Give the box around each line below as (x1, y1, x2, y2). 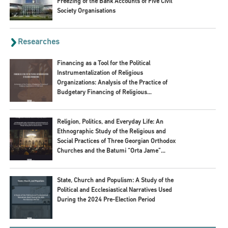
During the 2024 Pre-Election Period (56, 197, 155, 204)
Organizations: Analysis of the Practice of (56, 80, 167, 87)
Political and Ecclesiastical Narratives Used (56, 187, 172, 194)
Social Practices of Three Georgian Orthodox (56, 138, 176, 145)
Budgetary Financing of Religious (56, 90, 147, 96)
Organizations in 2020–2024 (56, 99, 134, 106)
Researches (17, 38, 60, 46)
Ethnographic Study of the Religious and (56, 129, 166, 135)
